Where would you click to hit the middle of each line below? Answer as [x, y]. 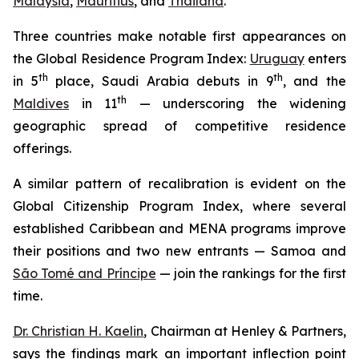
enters [325, 58]
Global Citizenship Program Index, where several [179, 206]
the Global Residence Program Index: [131, 58]
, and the [315, 81]
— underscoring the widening [236, 103]
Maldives [41, 103]
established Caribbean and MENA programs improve [179, 228]
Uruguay [277, 58]
